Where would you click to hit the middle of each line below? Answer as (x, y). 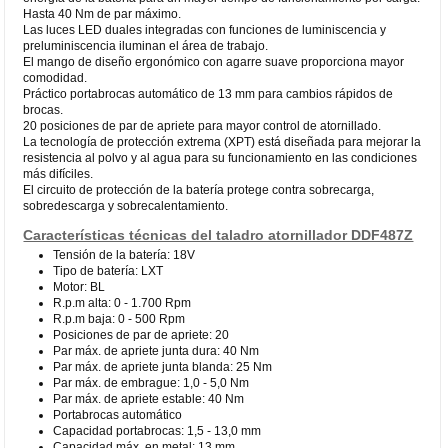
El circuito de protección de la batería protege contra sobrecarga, (199, 189)
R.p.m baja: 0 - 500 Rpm (119, 318)
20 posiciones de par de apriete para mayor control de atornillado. (202, 125)
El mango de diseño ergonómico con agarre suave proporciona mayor (214, 61)
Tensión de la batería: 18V (124, 254)
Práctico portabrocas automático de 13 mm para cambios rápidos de (208, 93)
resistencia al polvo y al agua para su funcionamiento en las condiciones (220, 157)
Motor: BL (79, 286)
